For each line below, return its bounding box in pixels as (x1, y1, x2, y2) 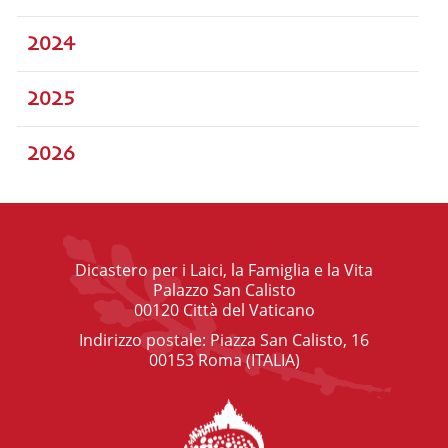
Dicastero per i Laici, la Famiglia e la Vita (75, 259, 373, 282)
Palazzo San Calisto (152, 279, 296, 302)
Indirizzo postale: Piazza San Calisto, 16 (79, 329, 369, 352)
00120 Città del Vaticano (133, 299, 315, 322)
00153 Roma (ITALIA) (148, 349, 300, 372)
